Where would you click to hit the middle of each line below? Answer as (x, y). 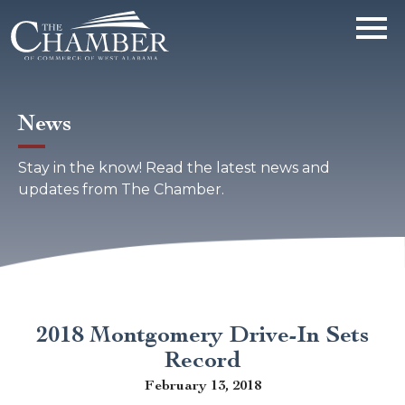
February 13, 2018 (202, 384)
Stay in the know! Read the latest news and (174, 168)
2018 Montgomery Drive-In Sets (202, 334)
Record (202, 359)
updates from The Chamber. (121, 190)
